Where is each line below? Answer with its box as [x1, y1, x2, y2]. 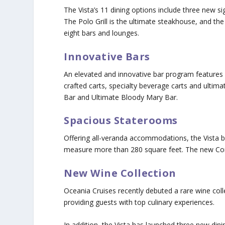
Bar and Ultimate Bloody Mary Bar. [64, 92, 178, 102]
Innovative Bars [64, 49, 150, 63]
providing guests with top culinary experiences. [64, 197, 217, 207]
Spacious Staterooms [64, 114, 178, 128]
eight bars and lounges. [64, 28, 142, 38]
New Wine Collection [64, 166, 179, 180]
